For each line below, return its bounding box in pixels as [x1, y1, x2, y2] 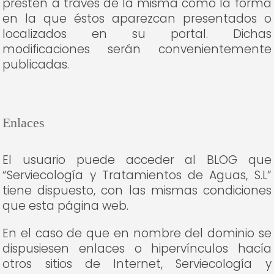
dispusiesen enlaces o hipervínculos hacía [2, 240, 272, 257]
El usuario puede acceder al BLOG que [2, 152, 272, 168]
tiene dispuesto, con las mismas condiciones [2, 182, 272, 199]
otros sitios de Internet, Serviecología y [2, 256, 272, 272]
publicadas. [2, 56, 70, 73]
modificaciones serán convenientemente [2, 41, 272, 57]
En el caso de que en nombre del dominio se [2, 225, 272, 242]
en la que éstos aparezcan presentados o [2, 10, 272, 27]
